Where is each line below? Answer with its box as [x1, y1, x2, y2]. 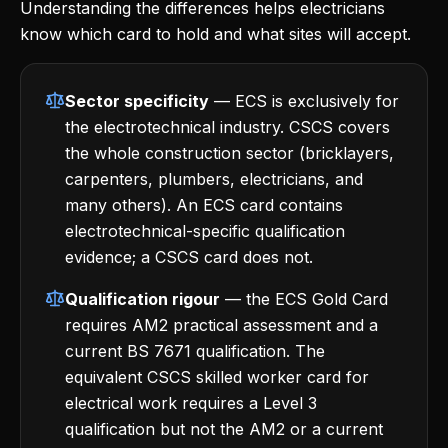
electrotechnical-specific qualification [65, 221, 345, 241]
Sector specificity [65, 91, 209, 111]
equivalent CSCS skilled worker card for [65, 367, 369, 387]
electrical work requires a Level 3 [65, 393, 317, 413]
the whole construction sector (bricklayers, [65, 143, 394, 163]
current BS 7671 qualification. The [65, 341, 325, 361]
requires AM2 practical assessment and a [65, 315, 378, 335]
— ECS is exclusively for [209, 91, 399, 111]
